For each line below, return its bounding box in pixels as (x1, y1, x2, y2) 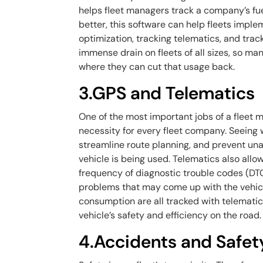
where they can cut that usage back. (79, 60, 238, 73)
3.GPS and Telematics (79, 82, 255, 104)
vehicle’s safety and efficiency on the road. (79, 209, 262, 221)
